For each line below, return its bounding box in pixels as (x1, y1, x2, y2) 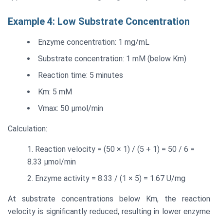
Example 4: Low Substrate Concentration (8, 16, 190, 28)
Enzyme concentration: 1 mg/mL (38, 37, 149, 47)
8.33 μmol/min (27, 157, 76, 167)
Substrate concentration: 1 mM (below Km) (38, 54, 186, 64)
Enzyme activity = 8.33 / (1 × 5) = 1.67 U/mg (35, 174, 185, 183)
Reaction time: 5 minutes (38, 71, 123, 80)
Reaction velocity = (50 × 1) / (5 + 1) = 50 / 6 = (35, 145, 195, 154)
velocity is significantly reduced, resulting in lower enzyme (8, 207, 210, 217)
